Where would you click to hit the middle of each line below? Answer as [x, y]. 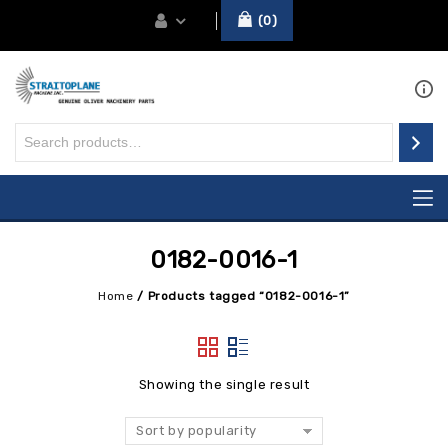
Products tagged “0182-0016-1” [249, 295]
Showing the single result [224, 384]
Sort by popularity [196, 430]
